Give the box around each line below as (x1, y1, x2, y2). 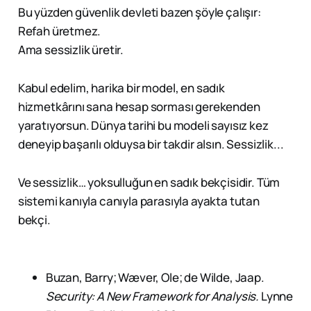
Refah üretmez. (17, 23, 101, 40)
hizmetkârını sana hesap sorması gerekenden (17, 99, 260, 115)
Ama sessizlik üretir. (17, 42, 124, 58)
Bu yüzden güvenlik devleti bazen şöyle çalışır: (17, 4, 261, 21)
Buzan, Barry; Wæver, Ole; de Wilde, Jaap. (45, 269, 264, 286)
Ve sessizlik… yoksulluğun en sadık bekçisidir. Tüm (17, 174, 280, 191)
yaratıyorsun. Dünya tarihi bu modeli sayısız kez (17, 117, 269, 134)
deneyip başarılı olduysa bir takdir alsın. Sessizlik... (17, 136, 284, 153)
